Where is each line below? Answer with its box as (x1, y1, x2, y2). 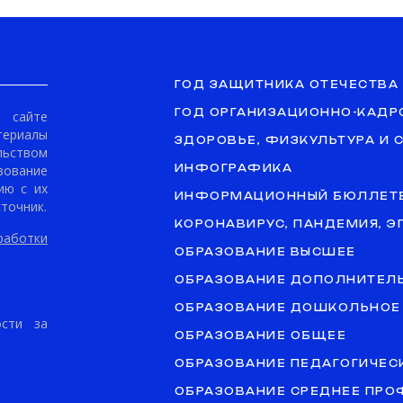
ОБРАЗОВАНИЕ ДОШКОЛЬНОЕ (174, 301, 401, 314)
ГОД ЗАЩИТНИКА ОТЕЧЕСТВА (174, 78, 399, 91)
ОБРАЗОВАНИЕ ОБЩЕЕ (174, 329, 347, 342)
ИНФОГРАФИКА (174, 162, 293, 175)
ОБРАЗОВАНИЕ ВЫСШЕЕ (174, 246, 356, 258)
